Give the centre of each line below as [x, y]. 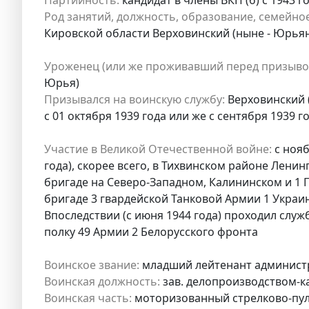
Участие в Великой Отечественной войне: [158, 149]
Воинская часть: [88, 298]
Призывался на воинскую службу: [134, 99]
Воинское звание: [92, 265]
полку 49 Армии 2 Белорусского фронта [151, 231]
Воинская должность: [102, 281]
